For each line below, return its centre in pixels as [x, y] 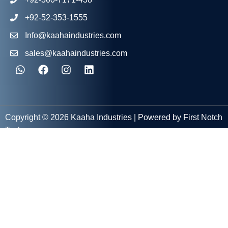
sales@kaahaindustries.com [76, 53]
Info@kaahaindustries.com [73, 35]
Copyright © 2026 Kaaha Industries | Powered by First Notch [114, 117]
